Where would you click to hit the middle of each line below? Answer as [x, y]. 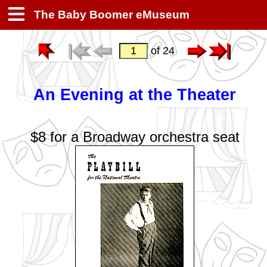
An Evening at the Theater [135, 95]
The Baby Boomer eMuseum [110, 15]
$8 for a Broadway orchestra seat [135, 136]
